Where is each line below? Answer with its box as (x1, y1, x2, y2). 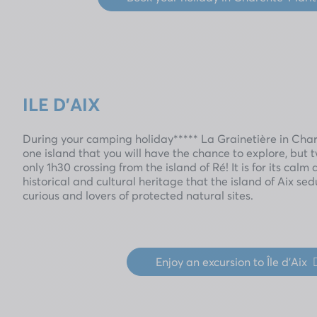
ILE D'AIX (23, 92, 100, 116)
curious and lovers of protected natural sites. (23, 187, 253, 202)
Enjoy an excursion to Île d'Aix (155, 253, 307, 269)
